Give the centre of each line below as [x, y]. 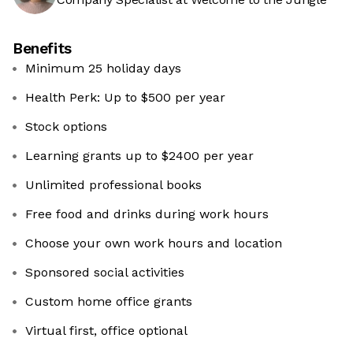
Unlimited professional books [113, 185]
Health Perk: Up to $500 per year [125, 97]
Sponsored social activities [105, 272]
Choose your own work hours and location [154, 243]
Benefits [42, 48]
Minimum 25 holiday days [103, 68]
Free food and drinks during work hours [147, 214]
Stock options [66, 126]
